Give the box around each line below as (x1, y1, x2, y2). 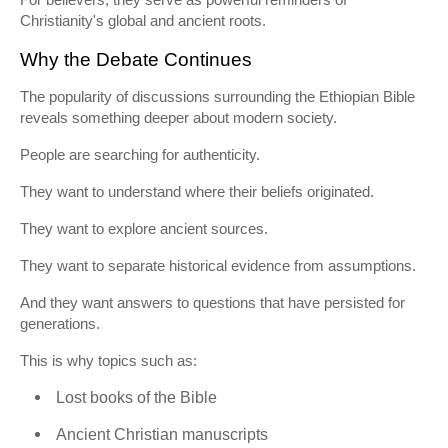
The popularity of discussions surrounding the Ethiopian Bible (20, 88, 415, 105)
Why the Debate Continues (20, 49, 252, 70)
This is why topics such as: (20, 352, 197, 369)
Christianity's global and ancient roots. (20, 12, 266, 29)
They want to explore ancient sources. (20, 220, 268, 237)
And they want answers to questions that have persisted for (20, 294, 405, 311)
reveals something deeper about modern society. (20, 109, 337, 126)
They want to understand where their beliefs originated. (20, 183, 374, 200)
